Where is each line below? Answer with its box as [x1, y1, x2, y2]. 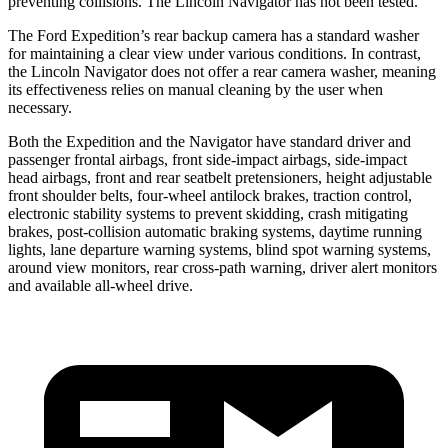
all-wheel [95, 276, 153, 294]
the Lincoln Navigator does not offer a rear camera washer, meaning [8, 62, 436, 80]
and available [8, 276, 95, 294]
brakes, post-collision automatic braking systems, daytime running [8, 222, 422, 240]
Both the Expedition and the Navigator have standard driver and [8, 132, 411, 150]
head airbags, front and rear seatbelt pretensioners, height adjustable [8, 168, 432, 186]
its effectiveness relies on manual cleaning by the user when [8, 80, 383, 98]
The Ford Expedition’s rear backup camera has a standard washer [8, 26, 419, 44]
